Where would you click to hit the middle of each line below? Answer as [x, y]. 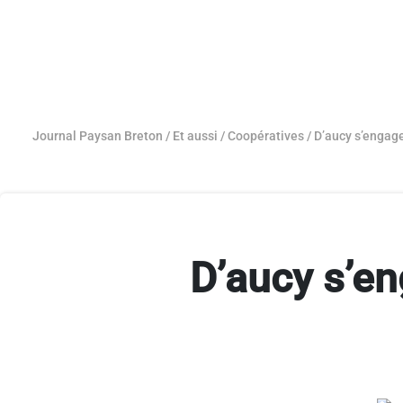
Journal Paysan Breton [98, 136]
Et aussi [195, 136]
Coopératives [266, 136]
